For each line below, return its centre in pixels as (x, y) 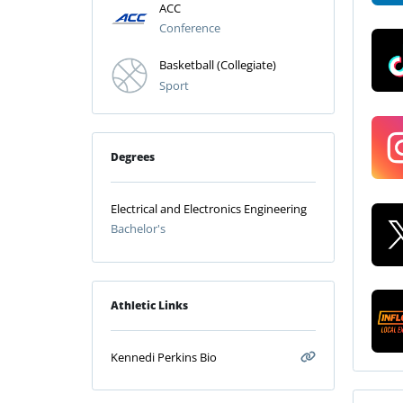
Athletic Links (149, 305)
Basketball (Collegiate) (218, 65)
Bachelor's (138, 228)
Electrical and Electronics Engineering (209, 208)
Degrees (133, 157)
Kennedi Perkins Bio (164, 357)
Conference (190, 28)
